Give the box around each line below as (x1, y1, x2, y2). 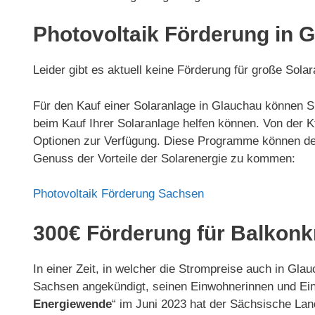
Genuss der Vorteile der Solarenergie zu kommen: (33, 151, 295, 165)
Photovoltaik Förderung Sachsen (33, 187, 204, 200)
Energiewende (33, 297, 112, 311)
